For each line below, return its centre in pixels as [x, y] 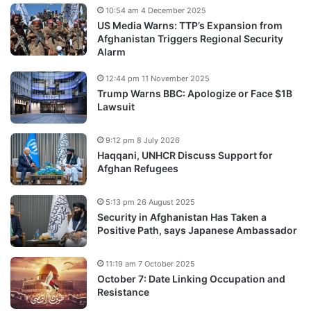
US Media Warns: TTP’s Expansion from [190, 25]
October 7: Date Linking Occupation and [191, 278]
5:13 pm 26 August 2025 [150, 202]
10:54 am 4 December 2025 [156, 10]
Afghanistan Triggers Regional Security [190, 38]
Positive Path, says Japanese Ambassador [197, 230]
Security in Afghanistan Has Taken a [182, 217]
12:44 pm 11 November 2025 [158, 78]
